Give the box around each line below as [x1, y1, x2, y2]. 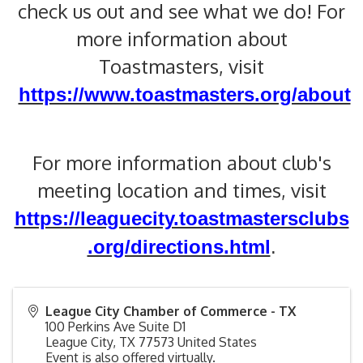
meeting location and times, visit [36, 177, 327, 203]
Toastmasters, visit [99, 53, 264, 79]
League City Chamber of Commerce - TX [45, 303, 296, 319]
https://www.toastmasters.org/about [18, 83, 351, 105]
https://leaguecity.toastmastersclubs [14, 207, 349, 229]
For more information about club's [32, 150, 331, 175]
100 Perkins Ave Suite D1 [45, 318, 186, 335]
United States [177, 334, 257, 350]
